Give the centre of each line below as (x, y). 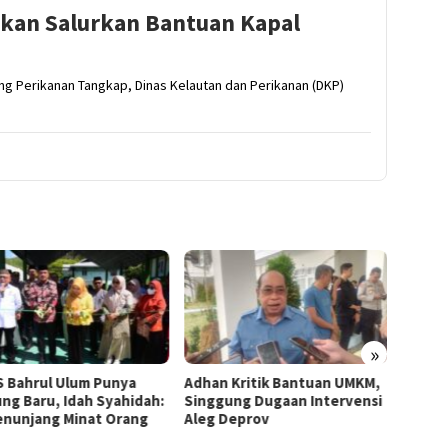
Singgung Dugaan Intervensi (282, 400)
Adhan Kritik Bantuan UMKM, (281, 382)
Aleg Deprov (226, 418)
